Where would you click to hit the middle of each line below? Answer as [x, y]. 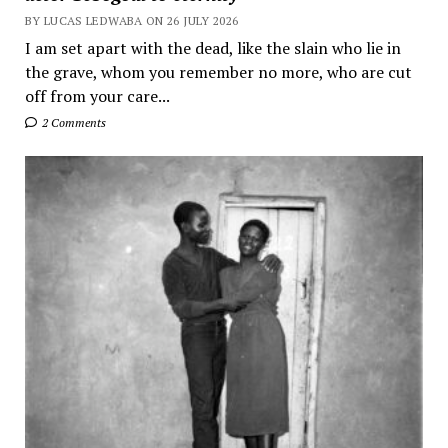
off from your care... [97, 96]
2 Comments [72, 123]
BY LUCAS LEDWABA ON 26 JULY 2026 [131, 21]
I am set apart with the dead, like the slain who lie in [212, 48]
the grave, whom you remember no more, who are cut [218, 72]
